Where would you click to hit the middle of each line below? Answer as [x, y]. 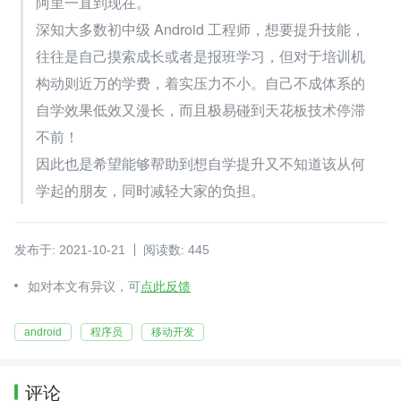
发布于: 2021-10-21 [70, 250]
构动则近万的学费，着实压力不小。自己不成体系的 [200, 83]
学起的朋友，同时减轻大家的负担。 [150, 190]
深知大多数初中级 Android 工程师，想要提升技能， [200, 29]
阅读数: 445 [176, 250]
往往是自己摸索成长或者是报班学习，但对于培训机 [200, 56]
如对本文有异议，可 [84, 286]
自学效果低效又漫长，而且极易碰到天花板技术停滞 [200, 110]
